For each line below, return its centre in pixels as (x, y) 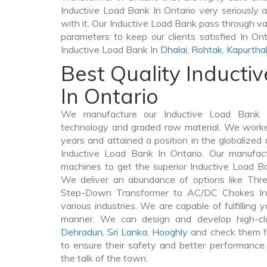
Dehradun (82, 232)
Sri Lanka (128, 232)
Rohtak (207, 49)
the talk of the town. (104, 258)
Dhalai (174, 49)
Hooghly (170, 232)
